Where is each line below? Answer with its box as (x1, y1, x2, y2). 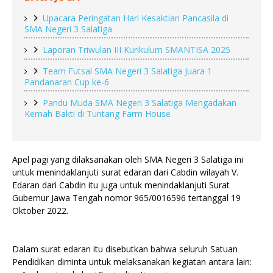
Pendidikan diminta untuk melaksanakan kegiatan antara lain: (12, 256, 252, 268)
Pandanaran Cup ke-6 (24, 76, 109, 88)
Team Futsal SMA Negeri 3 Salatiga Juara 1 (43, 65, 212, 77)
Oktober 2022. (12, 205, 71, 217)
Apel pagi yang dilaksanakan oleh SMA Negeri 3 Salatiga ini (12, 154, 243, 166)
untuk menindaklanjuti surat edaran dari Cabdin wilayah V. (12, 166, 238, 179)
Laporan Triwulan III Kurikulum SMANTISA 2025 (43, 44, 230, 56)
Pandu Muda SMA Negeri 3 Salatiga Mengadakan (43, 97, 236, 109)
